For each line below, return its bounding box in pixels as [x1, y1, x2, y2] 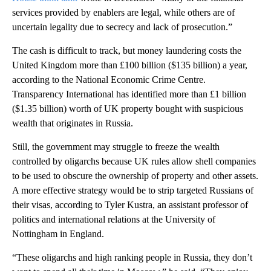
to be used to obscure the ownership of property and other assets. [12, 170, 258, 181]
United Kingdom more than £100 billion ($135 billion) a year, [12, 59, 247, 70]
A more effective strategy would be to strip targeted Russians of [12, 184, 253, 195]
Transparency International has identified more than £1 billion [12, 88, 246, 99]
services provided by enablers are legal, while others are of [12, 7, 235, 18]
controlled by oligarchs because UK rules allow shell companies [12, 155, 256, 166]
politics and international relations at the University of [12, 214, 215, 224]
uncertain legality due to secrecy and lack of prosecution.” [12, 21, 232, 32]
